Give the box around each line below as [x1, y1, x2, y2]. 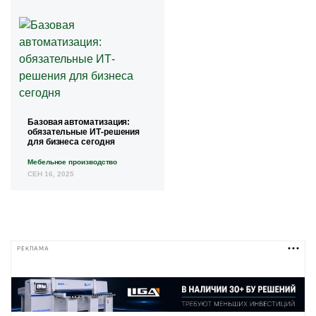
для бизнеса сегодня [28, 137, 115, 147]
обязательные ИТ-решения [28, 127, 140, 138]
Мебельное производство [28, 158, 118, 166]
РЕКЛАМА [17, 245, 49, 252]
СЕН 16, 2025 [28, 170, 74, 178]
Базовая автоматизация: [28, 117, 130, 128]
